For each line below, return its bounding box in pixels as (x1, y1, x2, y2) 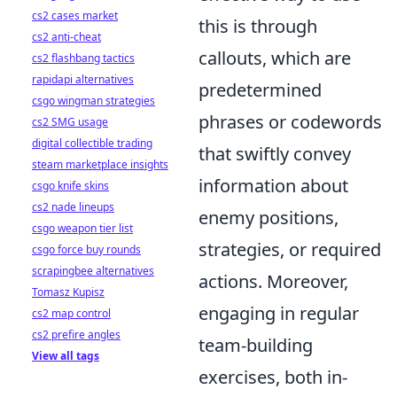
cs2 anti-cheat (32, 29, 101, 44)
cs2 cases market (32, 8, 118, 23)
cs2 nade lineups (32, 199, 114, 214)
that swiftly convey (198, 141, 351, 166)
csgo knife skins (32, 178, 109, 193)
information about (198, 173, 348, 198)
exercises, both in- (198, 364, 347, 389)
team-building (198, 332, 313, 357)
